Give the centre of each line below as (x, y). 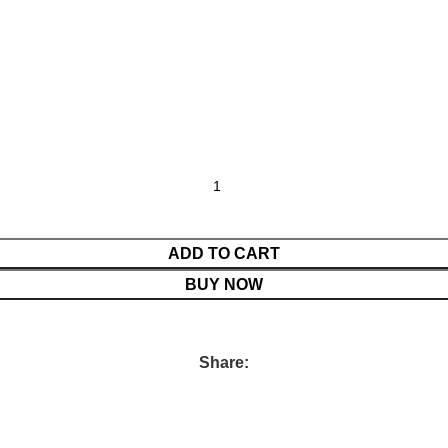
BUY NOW (224, 284)
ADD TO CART (224, 253)
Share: (224, 362)
